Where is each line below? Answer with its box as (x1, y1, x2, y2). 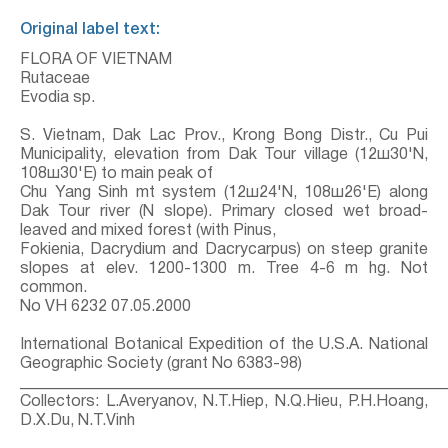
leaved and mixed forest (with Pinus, (20, 224, 276, 238)
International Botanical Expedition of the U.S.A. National (20, 338, 428, 352)
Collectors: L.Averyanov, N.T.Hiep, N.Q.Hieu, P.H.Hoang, (20, 395, 428, 409)
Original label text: (20, 23, 160, 37)
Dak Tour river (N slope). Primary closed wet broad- (20, 205, 428, 219)
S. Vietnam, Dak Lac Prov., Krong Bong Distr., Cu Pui (20, 129, 428, 143)
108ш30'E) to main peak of (20, 167, 213, 181)
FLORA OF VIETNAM (20, 53, 172, 67)
